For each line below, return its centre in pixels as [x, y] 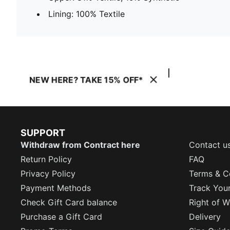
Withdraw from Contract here [80, 145]
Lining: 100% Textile [87, 14]
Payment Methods [56, 188]
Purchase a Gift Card [61, 217]
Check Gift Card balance [69, 202]
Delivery [205, 217]
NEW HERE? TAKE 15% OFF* [86, 80]
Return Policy [46, 159]
